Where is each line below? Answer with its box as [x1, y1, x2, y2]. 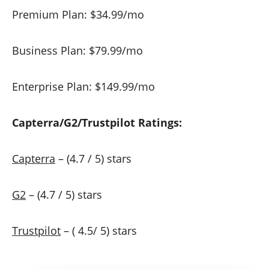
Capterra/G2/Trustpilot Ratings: [12, 115, 182, 130]
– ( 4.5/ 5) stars [61, 223, 137, 238]
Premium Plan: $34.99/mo [12, 7, 144, 22]
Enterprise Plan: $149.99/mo [12, 79, 155, 94]
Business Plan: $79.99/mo [12, 43, 143, 58]
